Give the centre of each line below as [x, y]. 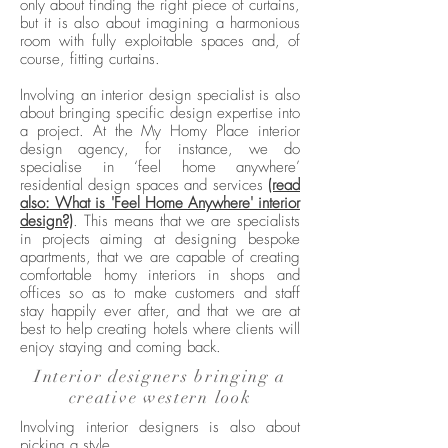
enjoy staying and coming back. [120, 347]
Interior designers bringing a [160, 376]
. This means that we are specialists [186, 221]
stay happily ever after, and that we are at [160, 311]
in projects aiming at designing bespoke [160, 239]
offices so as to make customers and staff [160, 293]
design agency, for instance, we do [160, 149]
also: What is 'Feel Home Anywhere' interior [160, 203]
